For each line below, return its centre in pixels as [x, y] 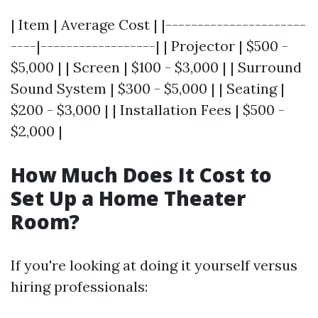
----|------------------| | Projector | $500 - [149, 46]
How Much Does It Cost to [141, 175]
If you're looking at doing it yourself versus [154, 265]
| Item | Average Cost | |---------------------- [158, 24]
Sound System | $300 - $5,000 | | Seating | [148, 88]
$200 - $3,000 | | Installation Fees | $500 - [148, 110]
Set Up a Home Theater [128, 198]
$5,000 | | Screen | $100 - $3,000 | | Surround [156, 67]
